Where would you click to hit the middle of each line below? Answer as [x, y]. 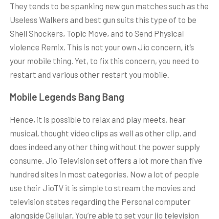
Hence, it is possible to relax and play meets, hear [98, 119]
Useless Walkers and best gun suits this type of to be [103, 19]
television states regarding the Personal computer [100, 201]
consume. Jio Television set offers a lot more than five [106, 160]
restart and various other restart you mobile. [89, 74]
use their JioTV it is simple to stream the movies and [103, 187]
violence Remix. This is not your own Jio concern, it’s [102, 47]
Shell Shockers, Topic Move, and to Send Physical [97, 33]
